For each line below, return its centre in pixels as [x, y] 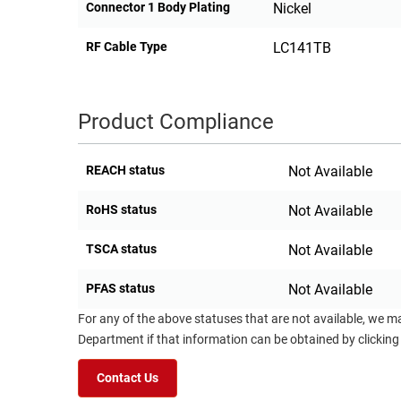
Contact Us [128, 379]
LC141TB [302, 48]
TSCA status [121, 249]
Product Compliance [176, 122]
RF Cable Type [127, 47]
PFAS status [120, 289]
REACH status [125, 171]
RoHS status [121, 210]
